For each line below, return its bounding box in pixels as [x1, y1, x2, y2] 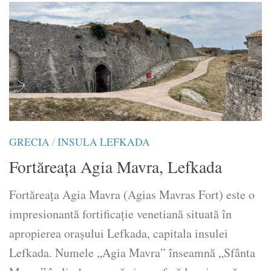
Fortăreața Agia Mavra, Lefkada [9, 155, 222, 178]
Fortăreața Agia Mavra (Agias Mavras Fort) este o [9, 186, 255, 203]
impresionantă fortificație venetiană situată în [9, 206, 232, 223]
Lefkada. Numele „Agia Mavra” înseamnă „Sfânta [9, 244, 255, 261]
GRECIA [9, 134, 50, 149]
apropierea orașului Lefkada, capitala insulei [9, 225, 228, 242]
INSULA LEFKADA [57, 134, 150, 149]
